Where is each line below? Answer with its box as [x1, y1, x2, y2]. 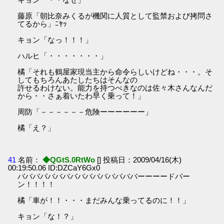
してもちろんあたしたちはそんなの [17, 75, 138, 84]
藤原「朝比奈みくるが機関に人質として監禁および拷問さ [17, 11, 213, 20]
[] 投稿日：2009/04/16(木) [97, 155, 182, 164]
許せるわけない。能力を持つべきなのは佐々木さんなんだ [17, 83, 213, 92]
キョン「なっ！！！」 [17, 35, 93, 44]
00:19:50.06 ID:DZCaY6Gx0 [8, 163, 100, 172]
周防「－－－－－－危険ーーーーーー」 [17, 107, 153, 116]
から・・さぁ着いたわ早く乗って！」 [17, 91, 145, 100]
